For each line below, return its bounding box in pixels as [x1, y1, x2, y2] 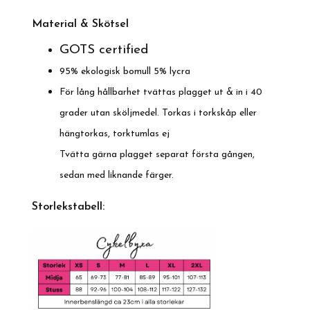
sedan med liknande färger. [60, 170, 176, 181]
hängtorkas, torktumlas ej [60, 129, 170, 139]
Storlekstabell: [32, 201, 104, 212]
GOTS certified [60, 44, 149, 57]
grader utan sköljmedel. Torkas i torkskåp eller [60, 108, 257, 118]
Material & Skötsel [32, 19, 129, 30]
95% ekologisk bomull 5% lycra [60, 66, 190, 77]
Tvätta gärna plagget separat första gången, [60, 149, 255, 160]
